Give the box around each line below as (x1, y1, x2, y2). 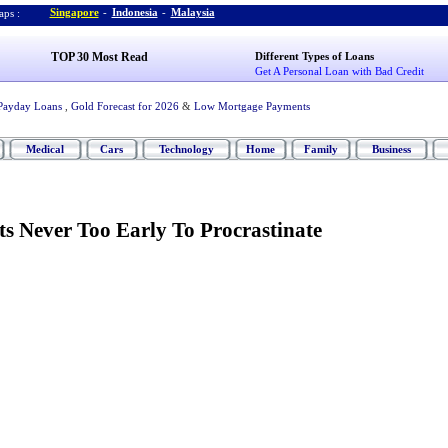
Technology (158, 143, 214, 155)
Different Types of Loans (255, 50, 375, 62)
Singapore (49, 6, 99, 18)
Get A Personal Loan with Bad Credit (255, 65, 425, 77)
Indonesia (111, 6, 158, 18)
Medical (26, 143, 64, 155)
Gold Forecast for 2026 (70, 100, 179, 112)
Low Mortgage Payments (193, 100, 310, 112)
